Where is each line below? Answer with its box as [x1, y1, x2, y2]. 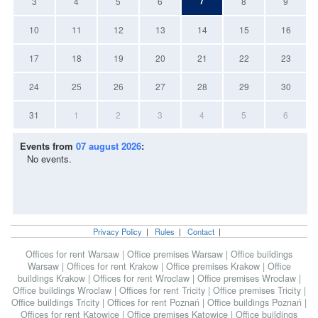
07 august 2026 [76, 139, 141, 153]
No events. [27, 152, 72, 166]
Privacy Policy [93, 226, 142, 238]
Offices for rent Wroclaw [92, 272, 192, 285]
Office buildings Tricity [11, 296, 102, 309]
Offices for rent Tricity [119, 284, 208, 297]
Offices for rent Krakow [66, 260, 161, 273]
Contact [187, 226, 214, 238]
